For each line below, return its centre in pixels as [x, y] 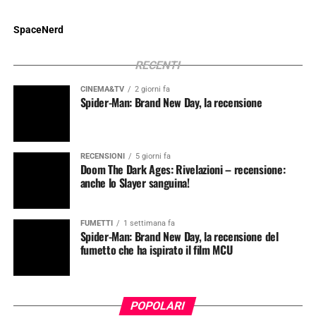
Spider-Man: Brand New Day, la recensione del [179, 236]
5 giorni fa [153, 156]
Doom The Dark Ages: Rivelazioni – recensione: [183, 169]
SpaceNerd [38, 30]
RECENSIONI [102, 156]
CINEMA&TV [102, 89]
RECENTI [158, 65]
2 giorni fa [152, 89]
